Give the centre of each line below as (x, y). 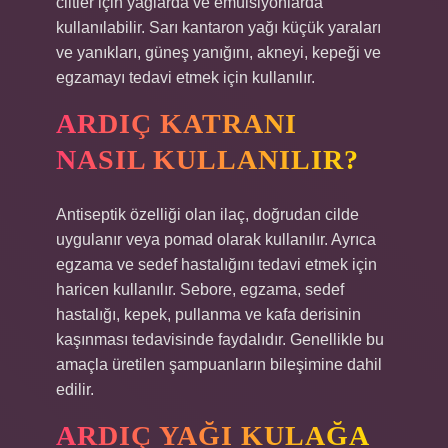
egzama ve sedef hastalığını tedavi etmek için (216, 264)
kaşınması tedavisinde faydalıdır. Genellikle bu (220, 339)
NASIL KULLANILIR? (207, 159)
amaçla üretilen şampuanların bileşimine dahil (219, 364)
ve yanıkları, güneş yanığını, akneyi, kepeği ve (218, 52)
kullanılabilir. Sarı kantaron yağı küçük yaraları (218, 27)
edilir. (75, 389)
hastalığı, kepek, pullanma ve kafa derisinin (208, 314)
